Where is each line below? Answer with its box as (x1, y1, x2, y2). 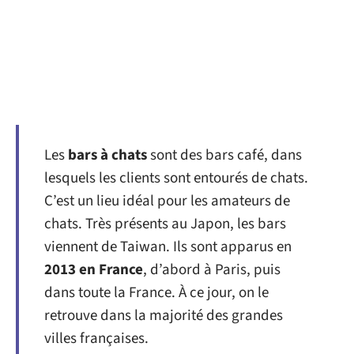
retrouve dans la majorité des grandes (44, 305, 283, 326)
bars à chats (68, 145, 150, 166)
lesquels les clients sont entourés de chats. (44, 168, 308, 189)
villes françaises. (44, 328, 149, 349)
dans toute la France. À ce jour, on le (44, 282, 269, 303)
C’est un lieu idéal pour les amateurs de (44, 190, 290, 212)
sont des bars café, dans (150, 145, 302, 166)
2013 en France (44, 259, 143, 281)
